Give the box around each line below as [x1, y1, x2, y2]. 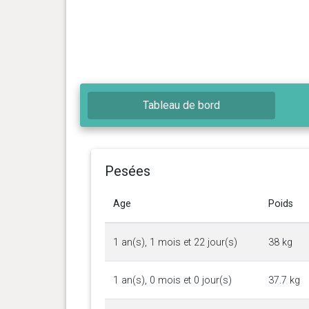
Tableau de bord [143, 98, 221, 112]
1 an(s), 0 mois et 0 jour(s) [112, 274, 232, 286]
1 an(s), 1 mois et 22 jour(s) [112, 236, 237, 248]
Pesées [104, 162, 150, 179]
